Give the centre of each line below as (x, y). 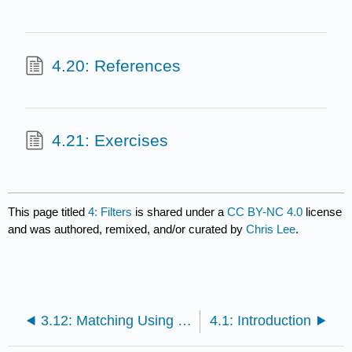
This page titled (48, 212)
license (323, 212)
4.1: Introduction (261, 321)
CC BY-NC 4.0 (265, 212)
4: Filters (110, 212)
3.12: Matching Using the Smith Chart (184, 321)
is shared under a (180, 212)
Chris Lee (271, 229)
